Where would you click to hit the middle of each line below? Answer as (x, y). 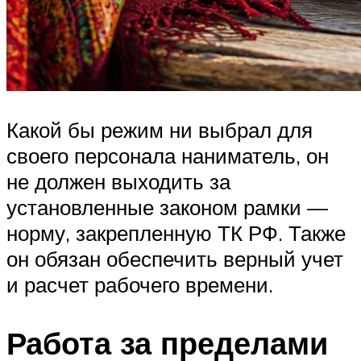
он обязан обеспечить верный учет (175, 259)
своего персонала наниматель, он (168, 156)
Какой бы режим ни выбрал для (160, 130)
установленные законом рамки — (167, 207)
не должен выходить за (118, 182)
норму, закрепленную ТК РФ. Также (176, 233)
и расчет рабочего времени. (140, 285)
